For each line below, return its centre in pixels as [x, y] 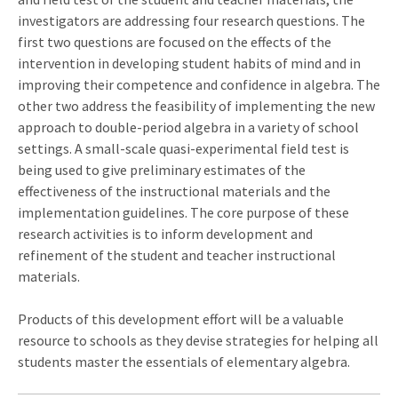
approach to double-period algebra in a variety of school [188, 127]
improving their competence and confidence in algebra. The [199, 84]
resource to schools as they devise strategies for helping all [198, 340]
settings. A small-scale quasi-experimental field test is [183, 148]
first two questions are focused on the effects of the [175, 41]
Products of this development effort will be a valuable [181, 318]
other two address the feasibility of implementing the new [196, 105]
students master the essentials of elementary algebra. [184, 361]
